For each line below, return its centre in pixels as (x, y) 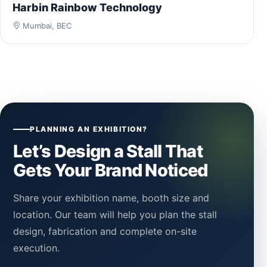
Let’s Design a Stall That (108, 151)
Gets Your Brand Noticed (111, 170)
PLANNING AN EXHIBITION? (89, 129)
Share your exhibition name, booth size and (111, 198)
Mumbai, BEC (46, 25)
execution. (36, 248)
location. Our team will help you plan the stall (115, 214)
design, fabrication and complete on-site (105, 231)
